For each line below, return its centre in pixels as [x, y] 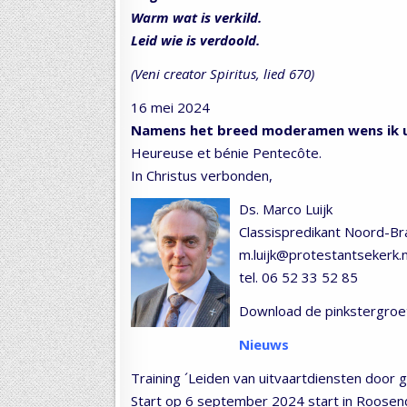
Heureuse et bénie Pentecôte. [226, 152]
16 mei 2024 [170, 107]
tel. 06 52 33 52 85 [298, 277]
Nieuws [264, 344]
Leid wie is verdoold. [195, 40]
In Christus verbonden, [202, 175]
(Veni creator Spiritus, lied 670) [223, 73]
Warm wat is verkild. [196, 17]
